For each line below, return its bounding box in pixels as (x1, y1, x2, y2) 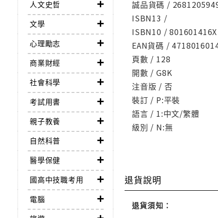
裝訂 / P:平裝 (132, 94, 181, 106)
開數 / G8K (132, 67, 172, 79)
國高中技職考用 (30, 174, 84, 185)
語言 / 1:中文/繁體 (132, 108, 200, 120)
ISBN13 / (132, 12, 167, 24)
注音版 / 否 (132, 80, 173, 92)
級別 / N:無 (132, 121, 173, 133)
